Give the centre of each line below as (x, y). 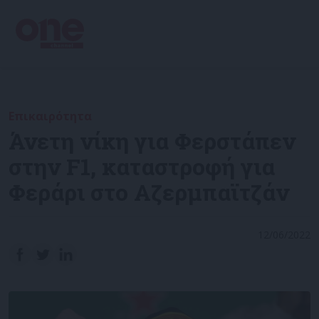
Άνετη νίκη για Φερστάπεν (152, 141)
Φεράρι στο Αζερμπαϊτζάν (149, 192)
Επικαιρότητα (50, 116)
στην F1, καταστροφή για (142, 166)
